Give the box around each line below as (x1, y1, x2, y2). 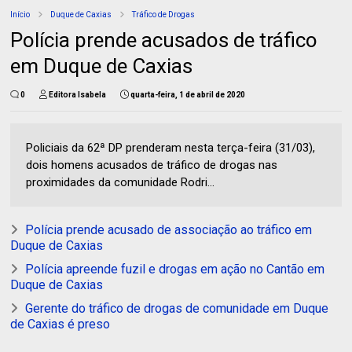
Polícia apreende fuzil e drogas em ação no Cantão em (25, 261, 325, 277)
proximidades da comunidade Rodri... (26, 174, 215, 189)
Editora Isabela (49, 90, 107, 99)
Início (10, 9, 31, 19)
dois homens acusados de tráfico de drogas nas (26, 157, 278, 172)
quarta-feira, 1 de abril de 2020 (130, 90, 246, 99)
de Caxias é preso (10, 316, 111, 332)
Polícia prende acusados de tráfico (10, 27, 318, 52)
